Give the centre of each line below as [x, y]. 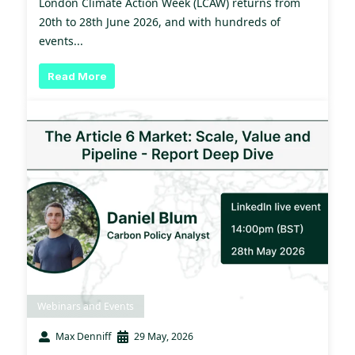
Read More [77, 76]
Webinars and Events [86, 307]
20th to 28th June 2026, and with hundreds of [160, 22]
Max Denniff [83, 337]
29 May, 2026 [164, 337]
